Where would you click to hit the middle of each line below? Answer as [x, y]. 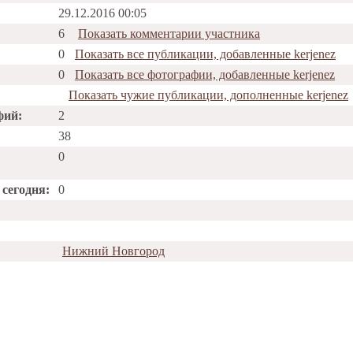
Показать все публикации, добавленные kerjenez [205, 54]
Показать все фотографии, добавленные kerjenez [205, 74]
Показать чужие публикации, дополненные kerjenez [208, 95]
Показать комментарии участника [169, 33]
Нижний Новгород [113, 251]
